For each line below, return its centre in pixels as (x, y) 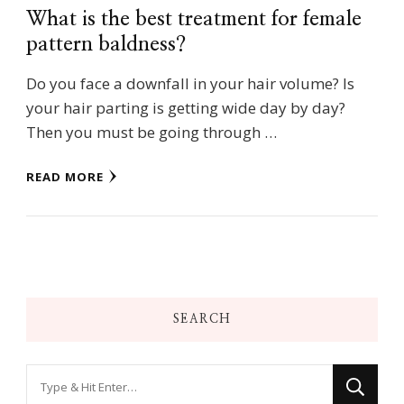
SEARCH (202, 320)
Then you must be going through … (151, 133)
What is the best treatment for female (194, 20)
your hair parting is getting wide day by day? (186, 108)
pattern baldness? (106, 45)
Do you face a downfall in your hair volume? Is (190, 84)
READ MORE (65, 177)
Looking (54, 377)
